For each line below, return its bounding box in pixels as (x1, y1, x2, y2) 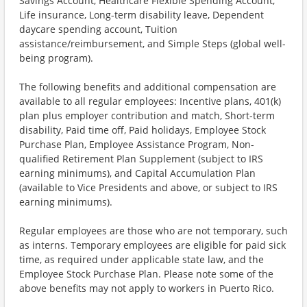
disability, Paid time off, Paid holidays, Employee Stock (19, 123, 266, 136)
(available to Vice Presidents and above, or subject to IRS (19, 181, 278, 194)
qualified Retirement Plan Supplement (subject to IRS (19, 152, 263, 165)
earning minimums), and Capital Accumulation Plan (19, 167, 256, 180)
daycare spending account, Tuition (19, 23, 177, 36)
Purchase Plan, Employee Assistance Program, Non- (19, 138, 254, 151)
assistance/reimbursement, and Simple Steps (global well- (19, 37, 286, 50)
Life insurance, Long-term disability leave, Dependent (19, 8, 264, 21)
